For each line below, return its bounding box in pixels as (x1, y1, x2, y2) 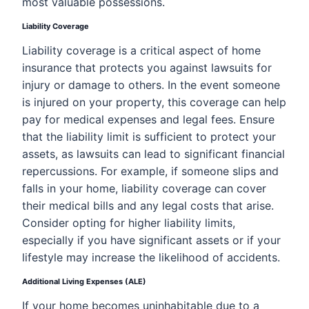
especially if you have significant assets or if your (22, 233, 281, 247)
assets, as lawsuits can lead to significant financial (22, 147, 285, 161)
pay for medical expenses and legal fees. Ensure (22, 112, 275, 126)
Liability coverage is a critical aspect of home (22, 43, 261, 57)
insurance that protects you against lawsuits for (22, 61, 272, 74)
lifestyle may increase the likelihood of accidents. (22, 250, 280, 264)
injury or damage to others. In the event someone (22, 78, 280, 92)
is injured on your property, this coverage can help (22, 95, 286, 109)
